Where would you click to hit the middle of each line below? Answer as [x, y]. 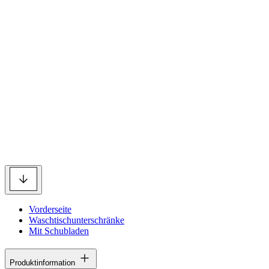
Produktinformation [42, 262]
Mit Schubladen [59, 231]
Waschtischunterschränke [77, 220]
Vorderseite [50, 209]
